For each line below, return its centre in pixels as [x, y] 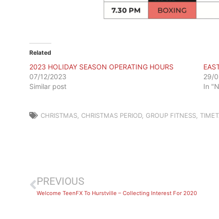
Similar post [48, 86]
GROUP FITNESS [171, 115]
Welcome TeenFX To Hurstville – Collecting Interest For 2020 [117, 193]
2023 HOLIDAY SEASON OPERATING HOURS [101, 66]
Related [40, 52]
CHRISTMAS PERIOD [111, 115]
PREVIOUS [60, 181]
